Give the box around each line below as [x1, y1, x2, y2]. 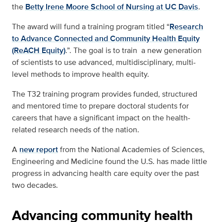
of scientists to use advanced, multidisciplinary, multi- [12, 56, 196, 68]
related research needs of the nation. [12, 124, 139, 136]
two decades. [12, 179, 58, 191]
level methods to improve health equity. [12, 68, 149, 80]
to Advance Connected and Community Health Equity [12, 33, 200, 45]
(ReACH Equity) [12, 45, 65, 56]
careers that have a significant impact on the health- [12, 112, 190, 124]
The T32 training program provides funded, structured [12, 88, 197, 100]
